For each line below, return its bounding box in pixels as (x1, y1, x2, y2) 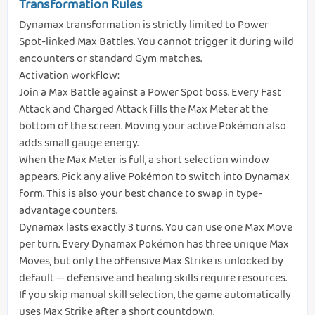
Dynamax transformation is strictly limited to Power (19, 15, 269, 34)
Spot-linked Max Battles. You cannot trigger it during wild (19, 32, 294, 51)
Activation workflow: (19, 66, 120, 84)
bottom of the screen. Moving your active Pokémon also (19, 117, 286, 135)
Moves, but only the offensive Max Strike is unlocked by (19, 252, 283, 270)
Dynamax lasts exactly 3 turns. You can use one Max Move (19, 218, 292, 236)
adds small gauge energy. (19, 134, 139, 152)
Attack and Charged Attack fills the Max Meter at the (19, 100, 268, 118)
